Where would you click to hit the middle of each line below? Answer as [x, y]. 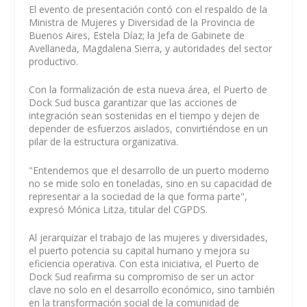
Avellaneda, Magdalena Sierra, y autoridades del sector [151, 48]
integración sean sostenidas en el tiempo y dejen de [145, 116]
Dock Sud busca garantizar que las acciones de [133, 103]
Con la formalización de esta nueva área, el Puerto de [148, 90]
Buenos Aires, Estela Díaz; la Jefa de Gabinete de [137, 35]
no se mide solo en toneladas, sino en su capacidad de [151, 183]
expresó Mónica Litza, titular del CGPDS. [119, 209]
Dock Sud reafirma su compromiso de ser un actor [142, 276]
